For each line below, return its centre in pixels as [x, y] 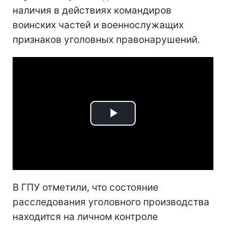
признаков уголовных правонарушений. [106, 40]
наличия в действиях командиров [92, 10]
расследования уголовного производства [111, 202]
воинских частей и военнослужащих [98, 25]
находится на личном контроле [85, 216]
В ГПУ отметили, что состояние [86, 187]
